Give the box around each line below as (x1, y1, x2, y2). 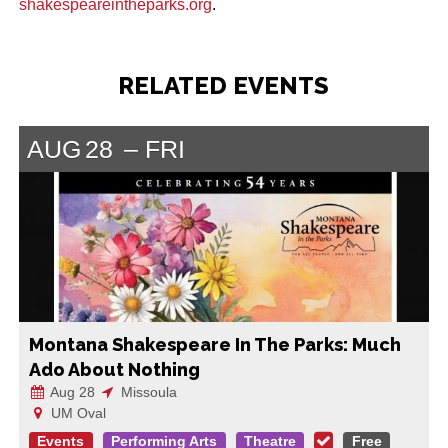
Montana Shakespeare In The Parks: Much (28, 333, 401, 355)
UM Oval (46, 404, 106, 421)
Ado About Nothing (28, 358, 200, 380)
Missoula (116, 383, 177, 400)
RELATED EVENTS (118, 70, 330, 100)
